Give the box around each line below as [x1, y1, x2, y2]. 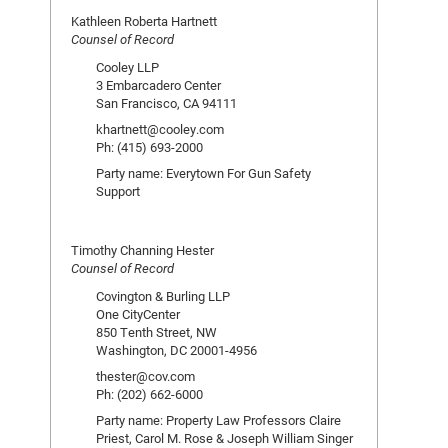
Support [96, 182, 140, 200]
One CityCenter [96, 305, 180, 323]
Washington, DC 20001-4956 [96, 341, 257, 359]
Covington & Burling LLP [96, 287, 230, 305]
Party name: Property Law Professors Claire [96, 411, 341, 429]
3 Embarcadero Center [96, 76, 221, 94]
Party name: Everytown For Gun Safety [96, 164, 311, 182]
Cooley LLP [96, 58, 159, 76]
